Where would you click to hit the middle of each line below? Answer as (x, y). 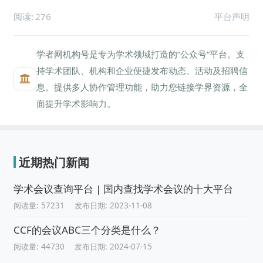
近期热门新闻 (54, 162)
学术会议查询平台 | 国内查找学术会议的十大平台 (123, 189)
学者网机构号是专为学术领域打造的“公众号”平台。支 (141, 54)
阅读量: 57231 (39, 206)
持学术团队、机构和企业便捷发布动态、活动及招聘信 (142, 71)
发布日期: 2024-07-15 (114, 246)
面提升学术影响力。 (76, 104)
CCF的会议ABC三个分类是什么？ (87, 230)
